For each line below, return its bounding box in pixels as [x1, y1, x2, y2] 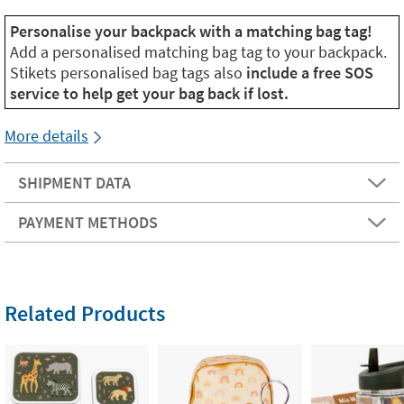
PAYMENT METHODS [18, 212, 158, 233]
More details [5, 125, 88, 146]
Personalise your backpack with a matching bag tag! [10, 21, 372, 41]
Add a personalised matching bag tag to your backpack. [10, 41, 387, 62]
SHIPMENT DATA [18, 172, 131, 193]
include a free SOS [246, 62, 373, 83]
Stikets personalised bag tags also [10, 62, 246, 83]
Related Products [5, 299, 165, 327]
